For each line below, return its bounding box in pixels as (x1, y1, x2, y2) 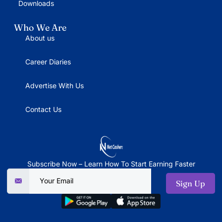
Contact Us (25, 105, 61, 114)
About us (25, 34, 55, 43)
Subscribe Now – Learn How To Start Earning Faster (27, 160, 195, 168)
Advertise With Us (25, 81, 84, 90)
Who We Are (14, 22, 66, 34)
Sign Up (176, 178, 205, 189)
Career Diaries (25, 57, 71, 66)
